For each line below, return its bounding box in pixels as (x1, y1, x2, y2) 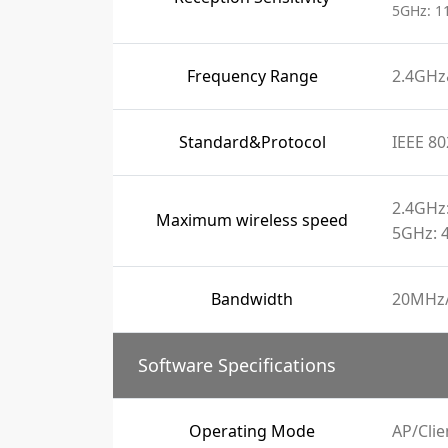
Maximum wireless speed (156, 209, 348, 231)
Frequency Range (186, 65, 318, 87)
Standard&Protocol (178, 131, 326, 153)
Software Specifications (137, 353, 336, 377)
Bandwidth (211, 288, 293, 310)
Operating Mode (189, 420, 315, 442)
